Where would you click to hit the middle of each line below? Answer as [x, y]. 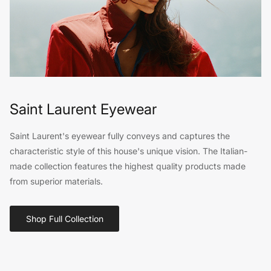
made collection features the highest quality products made [128, 167]
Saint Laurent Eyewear [83, 109]
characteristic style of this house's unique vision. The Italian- [129, 152]
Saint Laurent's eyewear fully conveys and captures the [120, 137]
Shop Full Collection [64, 219]
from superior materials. [56, 182]
